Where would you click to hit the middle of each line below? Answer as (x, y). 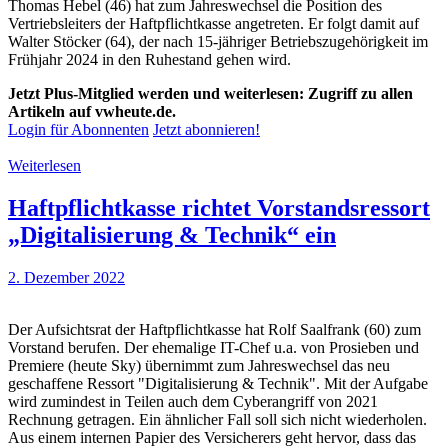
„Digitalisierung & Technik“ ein (172, 235)
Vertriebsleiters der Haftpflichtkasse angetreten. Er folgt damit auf (213, 24)
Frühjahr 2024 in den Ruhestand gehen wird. (149, 60)
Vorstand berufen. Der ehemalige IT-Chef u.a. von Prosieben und (213, 348)
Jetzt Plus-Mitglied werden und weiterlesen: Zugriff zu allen (210, 94)
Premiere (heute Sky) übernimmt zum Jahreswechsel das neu (199, 366)
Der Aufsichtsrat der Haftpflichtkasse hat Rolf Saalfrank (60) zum (214, 330)
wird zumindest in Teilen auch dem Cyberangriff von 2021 (193, 402)
